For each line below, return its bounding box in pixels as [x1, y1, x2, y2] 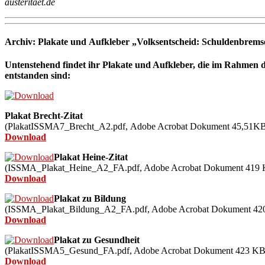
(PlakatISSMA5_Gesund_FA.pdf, [5, 245, 134, 256]
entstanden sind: [5, 70, 73, 81]
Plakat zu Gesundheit [54, 235, 140, 245]
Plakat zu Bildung [54, 193, 126, 204]
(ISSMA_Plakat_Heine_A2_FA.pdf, [5, 163, 144, 173]
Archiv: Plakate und [5, 37, 89, 47]
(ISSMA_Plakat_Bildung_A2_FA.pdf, [5, 204, 151, 215]
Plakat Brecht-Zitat [5, 111, 83, 121]
